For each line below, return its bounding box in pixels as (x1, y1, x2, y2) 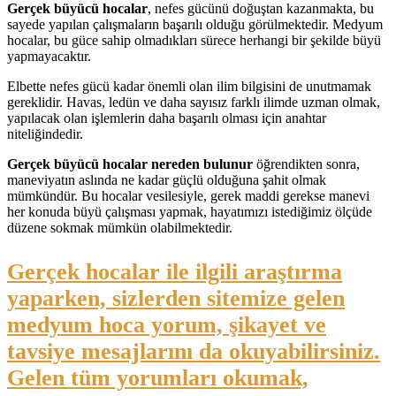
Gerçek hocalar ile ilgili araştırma (7, 258, 342, 285)
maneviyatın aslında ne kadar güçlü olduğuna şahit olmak (7, 171, 326, 187)
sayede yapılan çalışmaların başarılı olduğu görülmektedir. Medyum (7, 16, 383, 32)
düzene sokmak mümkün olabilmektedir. (7, 219, 232, 235)
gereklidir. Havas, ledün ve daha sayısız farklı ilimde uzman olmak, (7, 94, 380, 110)
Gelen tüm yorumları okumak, (7, 364, 308, 391)
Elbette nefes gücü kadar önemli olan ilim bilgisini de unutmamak (7, 78, 371, 94)
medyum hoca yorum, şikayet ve (7, 311, 326, 338)
